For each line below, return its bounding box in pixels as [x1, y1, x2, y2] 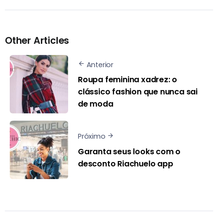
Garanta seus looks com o [78, 145, 181, 157]
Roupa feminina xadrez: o [78, 74, 178, 86]
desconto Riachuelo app [78, 158, 173, 169]
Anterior [86, 59, 114, 70]
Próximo [78, 131, 106, 142]
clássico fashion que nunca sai [78, 86, 198, 98]
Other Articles [5, 34, 70, 48]
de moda [78, 98, 113, 110]
